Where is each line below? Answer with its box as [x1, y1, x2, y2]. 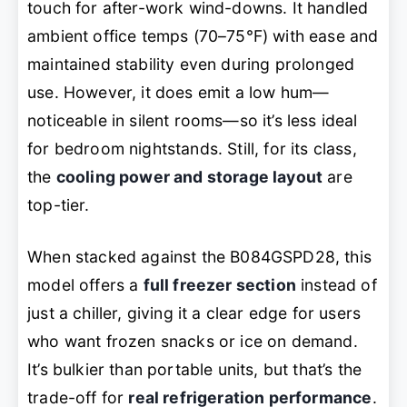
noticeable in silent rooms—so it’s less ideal [27, 111, 358, 131]
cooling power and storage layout [55, 167, 323, 187]
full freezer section [143, 275, 296, 295]
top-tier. [27, 195, 90, 215]
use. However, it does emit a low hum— [27, 83, 330, 103]
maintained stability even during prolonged [27, 55, 355, 74]
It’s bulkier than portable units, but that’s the [27, 360, 362, 380]
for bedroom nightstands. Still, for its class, [27, 139, 357, 159]
